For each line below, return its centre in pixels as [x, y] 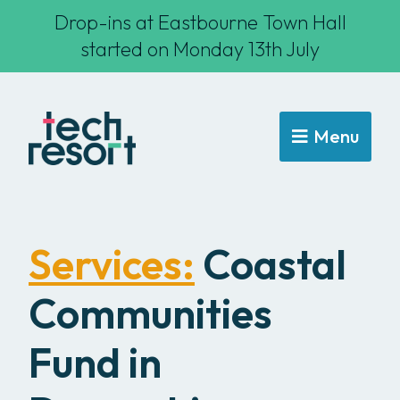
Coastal [271, 264]
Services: [112, 264]
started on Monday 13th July [200, 49]
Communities [150, 313]
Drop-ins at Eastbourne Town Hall [200, 22]
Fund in [95, 362]
